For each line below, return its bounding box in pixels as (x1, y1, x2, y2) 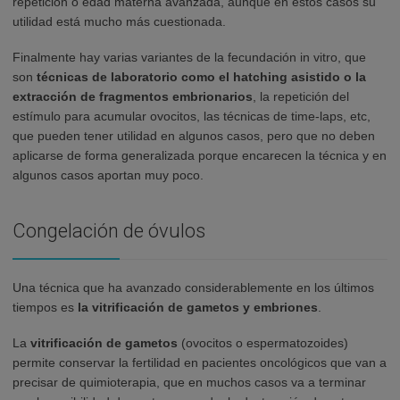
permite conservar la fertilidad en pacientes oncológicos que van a (12, 355, 387, 371)
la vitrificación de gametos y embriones (78, 300, 318, 315)
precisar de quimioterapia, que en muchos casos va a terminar (12, 375, 366, 390)
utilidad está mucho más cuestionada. (12, 14, 226, 29)
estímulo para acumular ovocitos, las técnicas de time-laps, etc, (12, 109, 371, 124)
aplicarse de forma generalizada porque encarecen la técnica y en (12, 148, 387, 163)
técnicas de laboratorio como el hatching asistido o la (37, 70, 366, 85)
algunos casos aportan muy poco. (12, 168, 204, 183)
